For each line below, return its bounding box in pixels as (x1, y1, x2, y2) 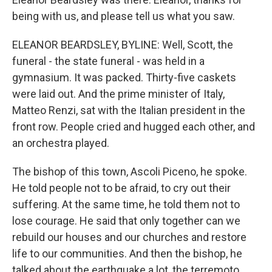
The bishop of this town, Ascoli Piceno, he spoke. (12, 165, 247, 178)
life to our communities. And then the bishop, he (12, 247, 242, 260)
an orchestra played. (12, 137, 109, 149)
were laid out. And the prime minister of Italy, (12, 87, 225, 100)
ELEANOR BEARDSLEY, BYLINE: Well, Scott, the (12, 38, 233, 51)
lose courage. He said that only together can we (12, 214, 240, 227)
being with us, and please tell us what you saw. (12, 10, 235, 22)
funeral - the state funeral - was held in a (12, 55, 205, 67)
